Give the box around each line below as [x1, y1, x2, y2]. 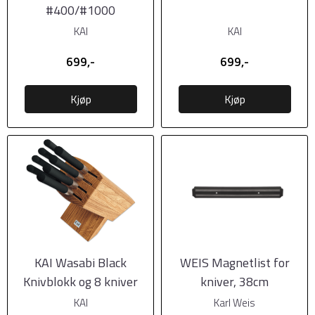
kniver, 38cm [200, 271, 269, 291]
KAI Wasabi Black [34, 252, 127, 272]
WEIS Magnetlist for [179, 252, 290, 272]
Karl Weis [214, 294, 255, 311]
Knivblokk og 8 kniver [23, 271, 138, 291]
